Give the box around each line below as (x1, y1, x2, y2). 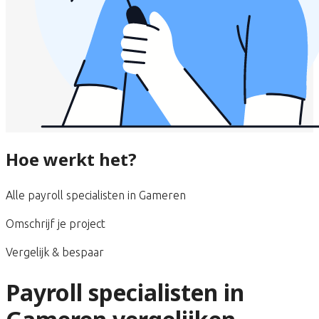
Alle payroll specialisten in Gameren (6, 188, 186, 202)
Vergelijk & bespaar (6, 245, 104, 258)
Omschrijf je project (6, 216, 105, 230)
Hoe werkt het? (6, 147, 137, 171)
